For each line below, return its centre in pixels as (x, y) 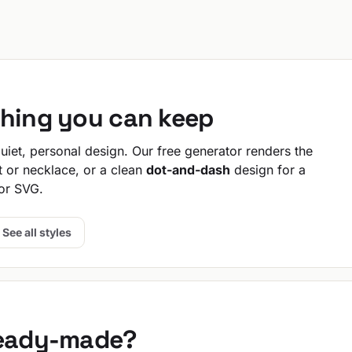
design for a (268, 170)
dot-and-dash (188, 170)
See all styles (37, 232)
